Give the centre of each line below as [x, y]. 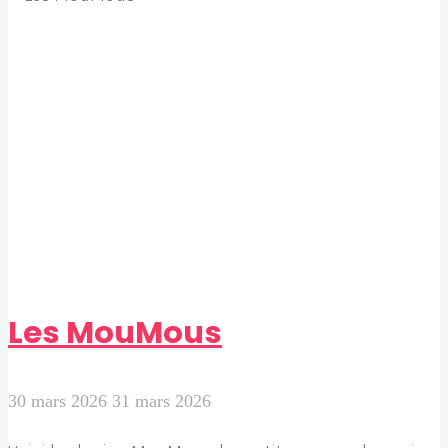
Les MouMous [115, 332]
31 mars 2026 [161, 401]
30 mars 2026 [60, 401]
